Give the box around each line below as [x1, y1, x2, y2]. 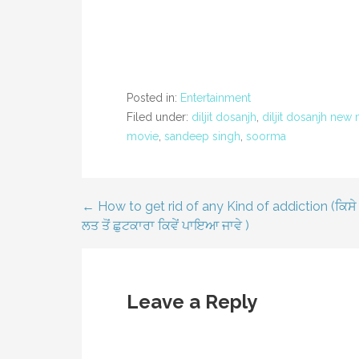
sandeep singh [164, 130, 240, 143]
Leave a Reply [127, 290, 257, 314]
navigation [65, 240, 202, 274]
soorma [246, 130, 286, 143]
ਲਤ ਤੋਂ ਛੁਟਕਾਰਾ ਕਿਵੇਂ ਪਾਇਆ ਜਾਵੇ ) [82, 218, 249, 234]
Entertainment [180, 91, 251, 105]
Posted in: [127, 91, 180, 105]
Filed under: [127, 111, 192, 124]
